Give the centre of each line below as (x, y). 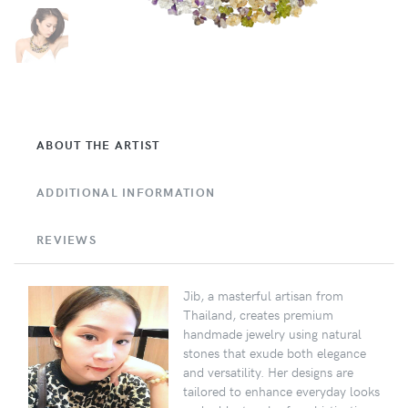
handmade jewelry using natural (272, 334)
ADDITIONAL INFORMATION (126, 193)
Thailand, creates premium (258, 315)
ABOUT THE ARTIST (98, 145)
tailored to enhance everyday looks (281, 391)
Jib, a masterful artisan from (263, 296)
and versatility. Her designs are (268, 372)
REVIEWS (66, 240)
